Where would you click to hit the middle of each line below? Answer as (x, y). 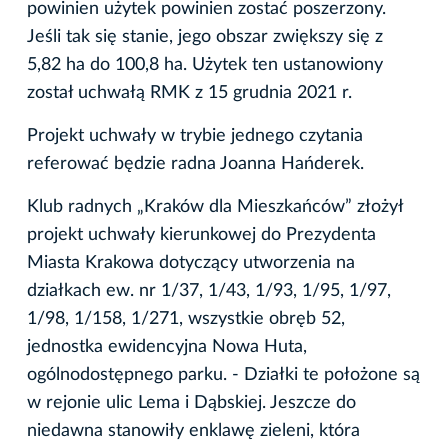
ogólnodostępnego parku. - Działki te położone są (223, 375)
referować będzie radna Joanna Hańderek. (195, 164)
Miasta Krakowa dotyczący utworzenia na (191, 263)
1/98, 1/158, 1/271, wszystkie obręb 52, (186, 319)
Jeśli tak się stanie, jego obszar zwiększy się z (205, 37)
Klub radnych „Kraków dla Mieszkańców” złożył (215, 207)
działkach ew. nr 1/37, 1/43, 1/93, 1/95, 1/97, (209, 291)
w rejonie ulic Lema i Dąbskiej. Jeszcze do (191, 403)
